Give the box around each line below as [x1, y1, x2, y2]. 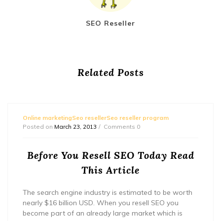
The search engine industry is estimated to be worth [23, 187, 192, 197]
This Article [81, 163, 140, 176]
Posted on [23, 122, 54, 130]
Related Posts [77, 66, 144, 78]
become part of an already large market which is [23, 208, 183, 218]
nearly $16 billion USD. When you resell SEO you [23, 198, 179, 207]
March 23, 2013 [54, 122, 97, 130]
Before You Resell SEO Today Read [27, 148, 194, 161]
